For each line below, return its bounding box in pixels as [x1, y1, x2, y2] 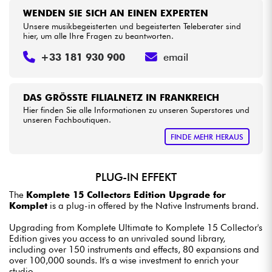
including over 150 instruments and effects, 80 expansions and [9, 244, 259, 256]
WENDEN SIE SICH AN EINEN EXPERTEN [22, 8, 208, 19]
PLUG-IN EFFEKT [95, 170, 177, 183]
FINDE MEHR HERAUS [170, 132, 243, 141]
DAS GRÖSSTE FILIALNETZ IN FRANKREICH [22, 92, 212, 103]
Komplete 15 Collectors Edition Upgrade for [26, 189, 226, 201]
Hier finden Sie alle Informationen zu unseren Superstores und [22, 105, 250, 115]
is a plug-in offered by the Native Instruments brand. [47, 200, 259, 212]
